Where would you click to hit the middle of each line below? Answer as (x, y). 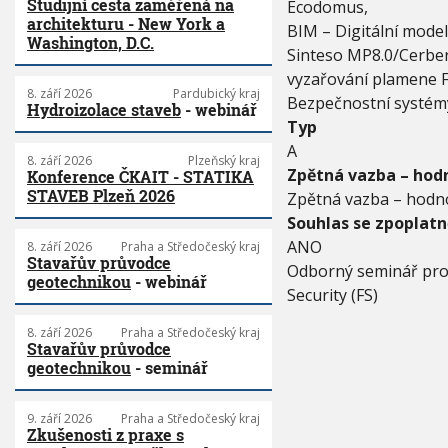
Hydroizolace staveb (104, 110)
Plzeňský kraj (223, 161)
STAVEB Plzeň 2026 (101, 196)
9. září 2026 (59, 419)
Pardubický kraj (216, 94)
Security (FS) (332, 295)
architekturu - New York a (126, 24)
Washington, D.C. (90, 43)
